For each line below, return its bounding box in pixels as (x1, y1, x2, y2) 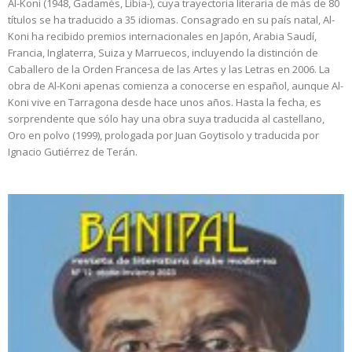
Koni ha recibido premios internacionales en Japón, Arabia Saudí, (8, 28, 317, 43)
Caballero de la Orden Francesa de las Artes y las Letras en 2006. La (8, 61, 330, 76)
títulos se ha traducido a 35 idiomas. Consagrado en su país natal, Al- (8, 12, 335, 27)
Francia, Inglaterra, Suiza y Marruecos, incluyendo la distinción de (8, 45, 318, 60)
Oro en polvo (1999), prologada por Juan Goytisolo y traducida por (8, 127, 319, 142)
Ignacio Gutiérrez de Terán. (8, 144, 137, 159)
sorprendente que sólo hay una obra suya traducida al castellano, (8, 111, 324, 126)
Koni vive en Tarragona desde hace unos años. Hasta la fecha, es (8, 94, 321, 109)
